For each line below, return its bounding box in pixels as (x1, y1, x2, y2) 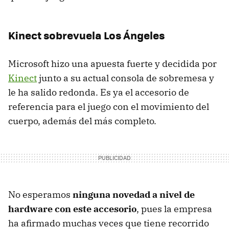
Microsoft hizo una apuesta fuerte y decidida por (8, 58, 217, 70)
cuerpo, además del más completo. (8, 115, 156, 127)
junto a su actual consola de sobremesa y (37, 72, 214, 84)
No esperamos (8, 189, 73, 201)
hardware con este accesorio (8, 203, 136, 215)
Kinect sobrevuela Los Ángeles (8, 27, 165, 43)
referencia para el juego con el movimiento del (8, 101, 209, 113)
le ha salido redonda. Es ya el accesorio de (8, 86, 189, 99)
